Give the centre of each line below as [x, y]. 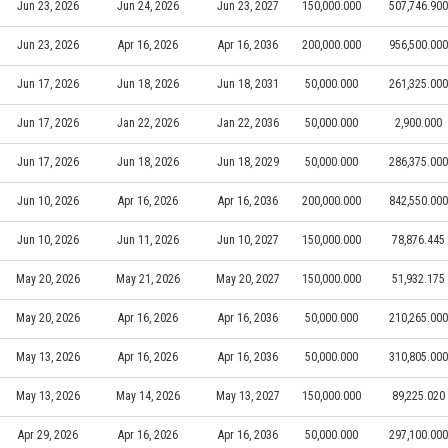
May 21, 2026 [148, 278]
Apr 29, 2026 [48, 434]
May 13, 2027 [248, 395]
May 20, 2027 [248, 278]
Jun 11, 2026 [148, 239]
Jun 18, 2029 [248, 161]
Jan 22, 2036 [248, 122]
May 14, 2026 [148, 395]
